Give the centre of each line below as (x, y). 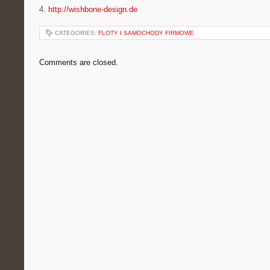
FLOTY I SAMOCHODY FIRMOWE (146, 33)
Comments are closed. (79, 62)
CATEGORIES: (77, 33)
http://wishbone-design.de (93, 9)
